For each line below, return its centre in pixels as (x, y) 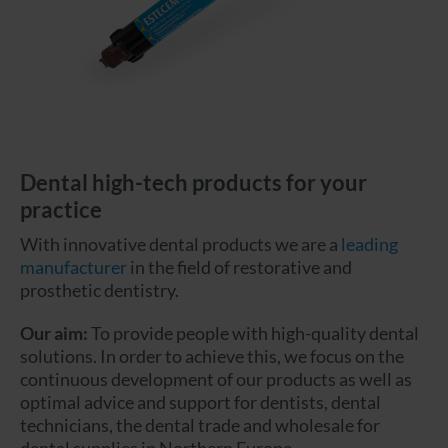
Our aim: (55, 333)
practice (61, 210)
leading (369, 244)
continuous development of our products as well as (216, 379)
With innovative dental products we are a (180, 244)
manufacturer (73, 267)
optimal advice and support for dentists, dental (200, 402)
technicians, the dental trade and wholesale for (200, 425)
